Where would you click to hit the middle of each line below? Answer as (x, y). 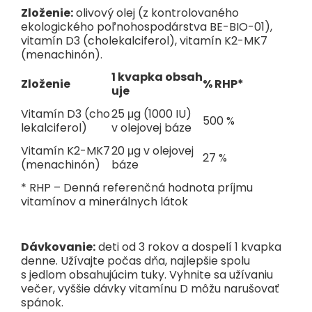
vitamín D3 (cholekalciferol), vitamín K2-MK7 (144, 40)
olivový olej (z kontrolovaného (156, 13)
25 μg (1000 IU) (151, 114)
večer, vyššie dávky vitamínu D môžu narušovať (150, 289)
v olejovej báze (151, 128)
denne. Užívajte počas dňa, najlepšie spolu (135, 261)
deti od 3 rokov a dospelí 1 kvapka (188, 247)
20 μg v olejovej (153, 151)
